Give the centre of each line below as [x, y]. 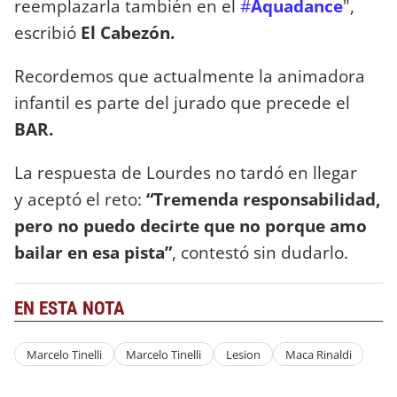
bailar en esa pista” [93, 252]
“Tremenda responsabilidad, [263, 198]
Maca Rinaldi [318, 354]
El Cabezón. [128, 32]
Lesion [243, 354]
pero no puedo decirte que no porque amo [191, 225]
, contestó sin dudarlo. [260, 252]
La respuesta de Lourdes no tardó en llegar [186, 172]
